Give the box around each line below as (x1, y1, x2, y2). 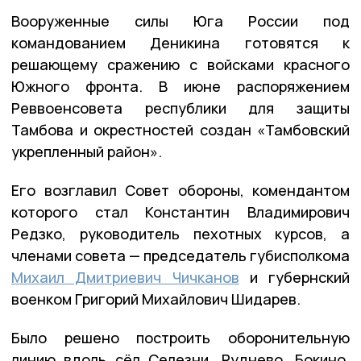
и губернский (239, 268, 350, 288)
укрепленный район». (11, 142, 162, 162)
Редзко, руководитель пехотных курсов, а (11, 224, 350, 244)
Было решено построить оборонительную (11, 328, 350, 348)
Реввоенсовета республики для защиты (11, 98, 350, 118)
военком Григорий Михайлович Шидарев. (11, 289, 301, 309)
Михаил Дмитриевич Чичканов (11, 268, 239, 288)
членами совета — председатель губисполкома (11, 246, 350, 266)
